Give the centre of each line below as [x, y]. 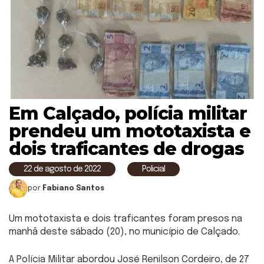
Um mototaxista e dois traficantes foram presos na [126, 219]
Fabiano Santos [73, 189]
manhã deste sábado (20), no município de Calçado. [124, 232]
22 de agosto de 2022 [62, 169]
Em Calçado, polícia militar [128, 114]
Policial [154, 169]
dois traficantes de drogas [126, 149]
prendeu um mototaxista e [130, 131]
